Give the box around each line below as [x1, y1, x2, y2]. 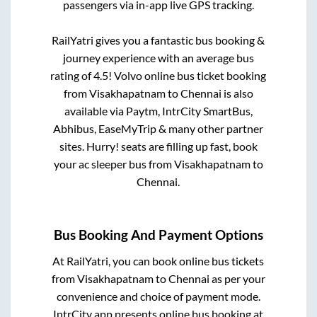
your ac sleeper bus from [53, 156, 174, 171]
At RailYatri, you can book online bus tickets [52, 254, 265, 268]
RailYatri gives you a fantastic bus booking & [52, 33, 265, 47]
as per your [209, 272, 265, 286]
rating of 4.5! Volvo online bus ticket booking [50, 68, 267, 82]
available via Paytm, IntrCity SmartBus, [64, 103, 253, 117]
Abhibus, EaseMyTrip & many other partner [53, 121, 264, 135]
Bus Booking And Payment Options [54, 227, 263, 243]
